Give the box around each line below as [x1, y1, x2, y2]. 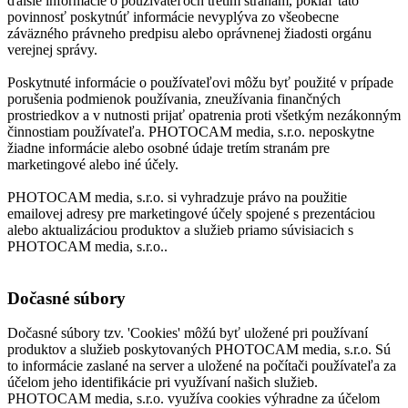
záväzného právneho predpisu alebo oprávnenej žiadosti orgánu [7, 25, 372, 42]
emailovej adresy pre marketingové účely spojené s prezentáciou [7, 206, 375, 222]
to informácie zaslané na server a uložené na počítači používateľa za [7, 358, 396, 374]
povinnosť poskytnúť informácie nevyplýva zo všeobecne [7, 9, 339, 25]
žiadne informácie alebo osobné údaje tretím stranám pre [7, 140, 330, 157]
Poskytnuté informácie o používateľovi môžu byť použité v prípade [7, 75, 393, 91]
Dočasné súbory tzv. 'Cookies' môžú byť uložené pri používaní [7, 325, 368, 342]
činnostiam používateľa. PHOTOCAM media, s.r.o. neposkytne [7, 124, 374, 140]
